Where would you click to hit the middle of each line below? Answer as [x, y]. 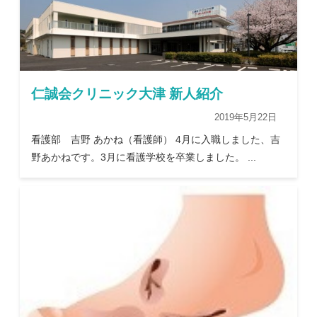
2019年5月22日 [245, 117]
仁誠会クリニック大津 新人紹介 [127, 94]
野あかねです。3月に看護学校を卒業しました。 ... [144, 157]
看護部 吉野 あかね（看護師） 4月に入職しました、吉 [156, 140]
